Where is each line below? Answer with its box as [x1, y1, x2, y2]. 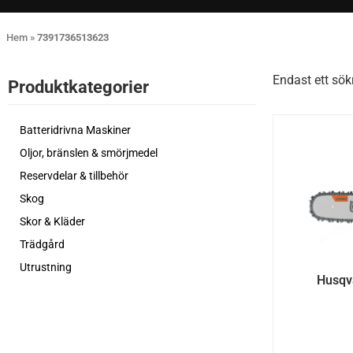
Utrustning [20, 261, 72, 274]
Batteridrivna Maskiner [20, 124, 131, 137]
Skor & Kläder [20, 215, 85, 229]
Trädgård [20, 238, 65, 251]
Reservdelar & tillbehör [20, 169, 128, 183]
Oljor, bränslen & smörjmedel [20, 147, 158, 160]
